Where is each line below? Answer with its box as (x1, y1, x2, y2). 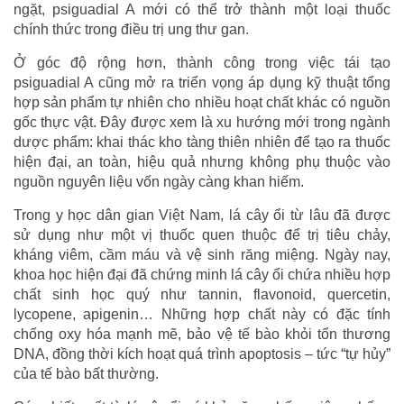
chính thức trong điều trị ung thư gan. (14, 21, 249, 37)
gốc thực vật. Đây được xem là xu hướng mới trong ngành (14, 114, 390, 130)
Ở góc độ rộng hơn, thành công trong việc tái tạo (14, 54, 390, 70)
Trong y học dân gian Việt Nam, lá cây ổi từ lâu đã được (14, 207, 390, 223)
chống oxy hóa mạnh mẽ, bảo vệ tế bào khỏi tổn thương (14, 326, 390, 342)
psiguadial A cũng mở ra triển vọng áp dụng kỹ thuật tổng (14, 74, 390, 90)
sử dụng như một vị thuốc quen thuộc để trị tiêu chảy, (14, 226, 390, 243)
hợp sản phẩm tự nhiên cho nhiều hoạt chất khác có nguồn (14, 94, 390, 110)
